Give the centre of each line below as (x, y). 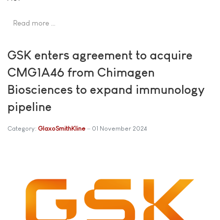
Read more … (35, 23)
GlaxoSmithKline (62, 128)
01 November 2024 (119, 128)
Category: (23, 128)
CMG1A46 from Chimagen (81, 72)
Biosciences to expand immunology (106, 89)
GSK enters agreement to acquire (100, 55)
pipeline (29, 106)
